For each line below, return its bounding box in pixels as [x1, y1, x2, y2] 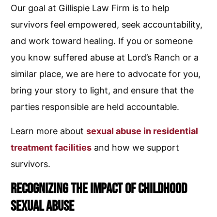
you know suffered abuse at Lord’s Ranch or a [11, 52, 199, 62]
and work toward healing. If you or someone [11, 36, 193, 46]
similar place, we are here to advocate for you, [11, 69, 201, 79]
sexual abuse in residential [86, 126, 199, 136]
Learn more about [11, 126, 87, 136]
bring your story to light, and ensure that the [11, 85, 194, 95]
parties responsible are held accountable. [11, 102, 180, 112]
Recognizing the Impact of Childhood [11, 180, 187, 198]
